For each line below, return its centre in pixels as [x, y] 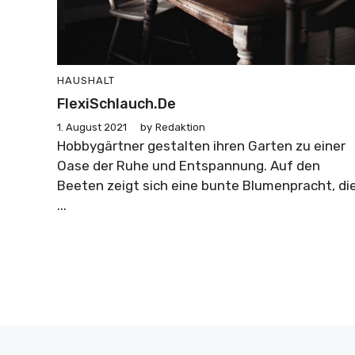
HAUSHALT [86, 80]
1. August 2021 [92, 127]
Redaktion [180, 127]
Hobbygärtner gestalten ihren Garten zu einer [201, 146]
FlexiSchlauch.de [116, 104]
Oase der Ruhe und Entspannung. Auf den [189, 166]
